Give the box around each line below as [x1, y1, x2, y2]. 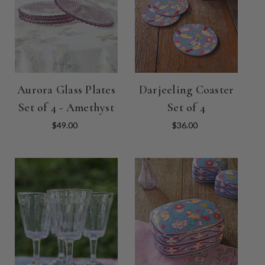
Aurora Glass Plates [17, 83, 115, 98]
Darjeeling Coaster [138, 83, 234, 98]
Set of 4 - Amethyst [18, 101, 114, 115]
